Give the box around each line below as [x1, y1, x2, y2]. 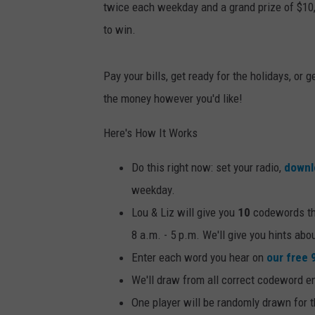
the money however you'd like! [103, 91, 243, 105]
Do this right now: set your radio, [131, 160, 284, 174]
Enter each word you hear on [131, 250, 266, 264]
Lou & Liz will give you [131, 205, 238, 219]
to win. [103, 22, 136, 37]
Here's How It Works [103, 125, 198, 140]
